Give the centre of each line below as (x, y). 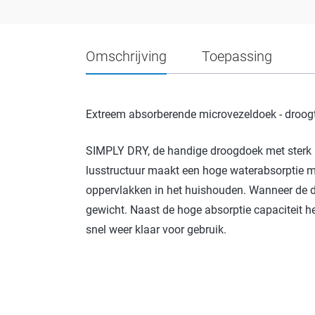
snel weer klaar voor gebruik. (156, 229)
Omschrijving (126, 56)
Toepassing (237, 56)
